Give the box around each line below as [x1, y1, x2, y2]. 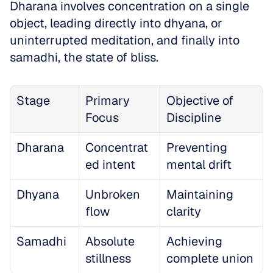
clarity [166, 204, 201, 219]
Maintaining [166, 186, 233, 202]
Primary [85, 93, 130, 108]
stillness [85, 250, 131, 266]
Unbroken [85, 186, 140, 202]
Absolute [85, 233, 135, 249]
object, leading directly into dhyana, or [10, 15, 222, 31]
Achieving [166, 233, 222, 249]
